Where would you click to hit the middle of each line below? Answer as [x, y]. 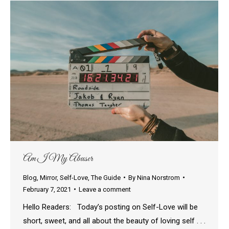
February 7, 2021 [47, 189]
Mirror [48, 177]
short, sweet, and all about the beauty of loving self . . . [114, 221]
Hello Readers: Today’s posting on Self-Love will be [110, 207]
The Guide [106, 177]
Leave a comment [105, 189]
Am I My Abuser [58, 158]
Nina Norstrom [158, 177]
